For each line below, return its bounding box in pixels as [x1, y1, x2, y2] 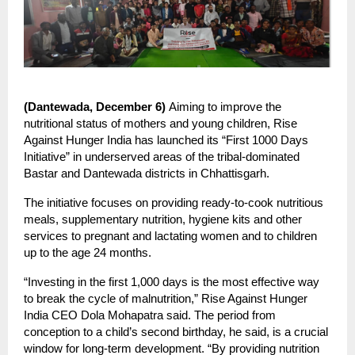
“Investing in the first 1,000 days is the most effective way [24, 274, 319, 288]
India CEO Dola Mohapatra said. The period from [24, 307, 276, 322]
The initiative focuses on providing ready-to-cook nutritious [24, 195, 323, 209]
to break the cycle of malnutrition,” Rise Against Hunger [24, 291, 307, 305]
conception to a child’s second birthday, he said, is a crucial [24, 324, 328, 338]
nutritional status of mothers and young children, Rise [24, 116, 297, 130]
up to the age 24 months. [24, 245, 155, 259]
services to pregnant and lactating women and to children [24, 228, 317, 242]
